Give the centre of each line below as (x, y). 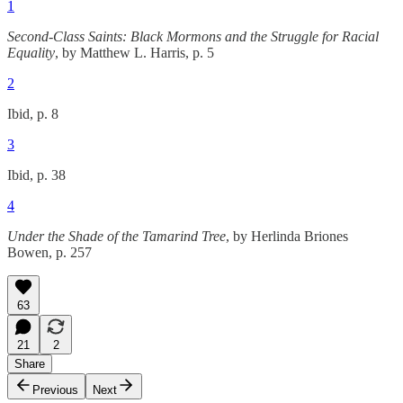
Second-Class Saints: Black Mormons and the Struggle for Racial (193, 37)
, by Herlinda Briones (287, 237)
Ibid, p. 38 (36, 175)
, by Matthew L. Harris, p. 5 (134, 53)
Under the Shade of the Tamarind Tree (116, 237)
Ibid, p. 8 (33, 114)
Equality (31, 53)
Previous (55, 390)
